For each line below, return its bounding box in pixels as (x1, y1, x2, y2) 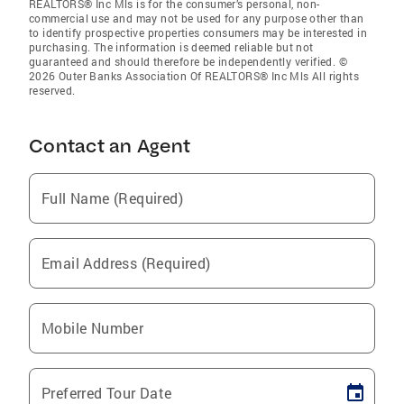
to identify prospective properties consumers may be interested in (29, 25, 367, 41)
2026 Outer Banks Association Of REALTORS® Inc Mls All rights (29, 69, 359, 84)
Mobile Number (41, 318, 144, 338)
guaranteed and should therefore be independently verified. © (29, 54, 347, 69)
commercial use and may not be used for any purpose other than (29, 11, 364, 26)
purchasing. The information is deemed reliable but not (29, 40, 314, 55)
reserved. (29, 83, 76, 98)
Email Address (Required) (41, 253, 211, 273)
